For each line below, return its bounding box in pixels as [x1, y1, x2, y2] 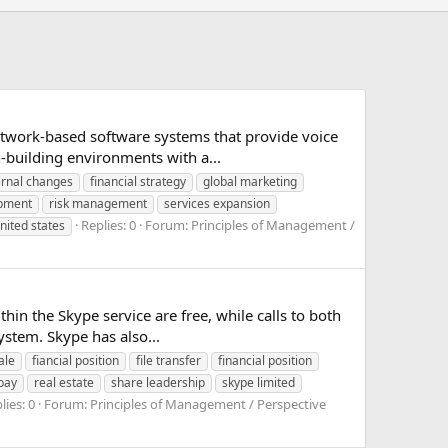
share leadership [111, 373, 205, 391]
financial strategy [90, 172, 186, 190]
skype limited [222, 373, 295, 391]
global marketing [203, 172, 297, 190]
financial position [218, 351, 312, 369]
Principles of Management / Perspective [90, 394, 326, 413]
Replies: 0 [81, 215, 136, 234]
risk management [49, 194, 147, 212]
